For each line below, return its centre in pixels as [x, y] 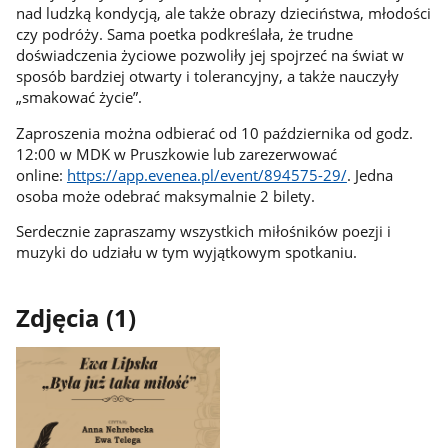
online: [41, 174]
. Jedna [369, 174]
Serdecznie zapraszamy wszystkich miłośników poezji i [203, 231]
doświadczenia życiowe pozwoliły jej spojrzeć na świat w [209, 55]
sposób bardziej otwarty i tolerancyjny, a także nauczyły [207, 76]
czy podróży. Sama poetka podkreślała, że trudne [184, 34]
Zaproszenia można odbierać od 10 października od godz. [214, 132]
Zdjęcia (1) [75, 318]
